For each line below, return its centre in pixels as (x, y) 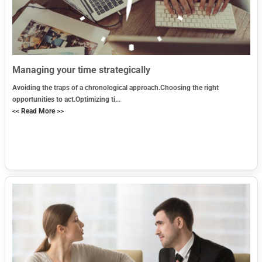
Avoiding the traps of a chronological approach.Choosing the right (115, 88)
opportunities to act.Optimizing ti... (66, 100)
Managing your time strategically (81, 70)
